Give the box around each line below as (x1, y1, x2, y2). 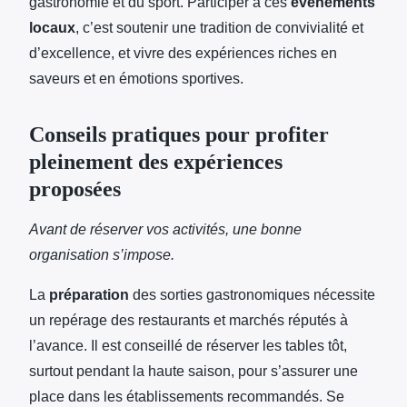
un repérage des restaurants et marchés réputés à (29, 312, 348, 328)
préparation (49, 286, 129, 303)
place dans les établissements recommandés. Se (29, 388, 344, 404)
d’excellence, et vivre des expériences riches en (29, 45, 337, 61)
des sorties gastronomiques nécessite (129, 286, 375, 303)
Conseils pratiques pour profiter (29, 122, 329, 146)
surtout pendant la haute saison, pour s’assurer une (29, 362, 358, 379)
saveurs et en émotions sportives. (29, 70, 243, 86)
